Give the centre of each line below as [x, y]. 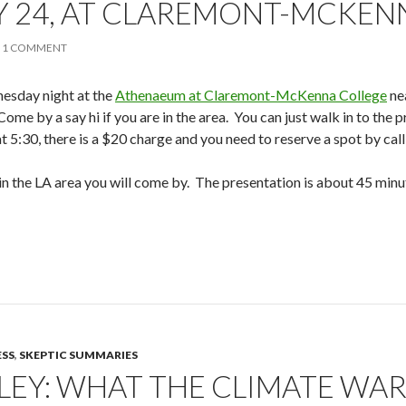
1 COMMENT [34, 48]
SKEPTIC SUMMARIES [78, 354]
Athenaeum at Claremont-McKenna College [251, 95]
